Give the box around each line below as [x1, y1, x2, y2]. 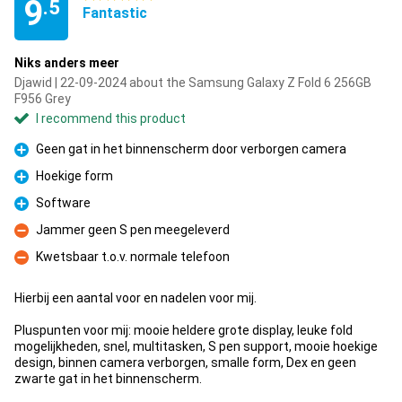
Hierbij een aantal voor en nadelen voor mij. [14, 291, 257, 305]
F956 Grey [14, 92, 71, 106]
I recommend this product [36, 111, 186, 126]
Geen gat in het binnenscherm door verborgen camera [36, 142, 346, 156]
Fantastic [83, 4, 147, 22]
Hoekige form [36, 169, 113, 183]
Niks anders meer [14, 56, 119, 70]
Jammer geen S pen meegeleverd [36, 223, 230, 237]
